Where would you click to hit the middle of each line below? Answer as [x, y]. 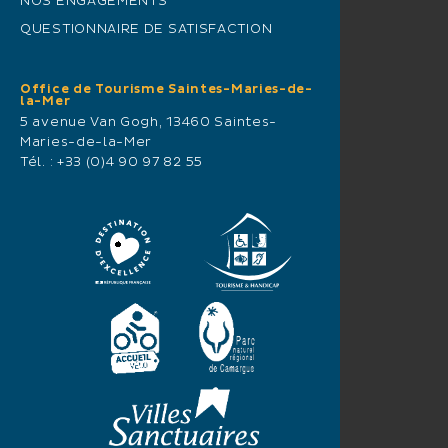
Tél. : [38, 162]
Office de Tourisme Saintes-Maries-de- [166, 89]
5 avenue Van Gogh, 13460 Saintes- [149, 122]
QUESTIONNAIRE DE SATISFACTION [146, 29]
